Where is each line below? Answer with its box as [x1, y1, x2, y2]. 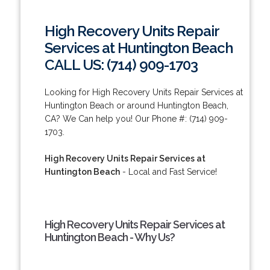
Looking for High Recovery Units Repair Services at [44, 87, 243, 97]
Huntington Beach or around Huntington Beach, [44, 100, 228, 110]
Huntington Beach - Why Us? [44, 230, 175, 243]
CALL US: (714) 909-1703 [44, 55, 198, 74]
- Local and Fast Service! [119, 166, 217, 177]
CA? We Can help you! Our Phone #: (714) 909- [44, 113, 228, 124]
